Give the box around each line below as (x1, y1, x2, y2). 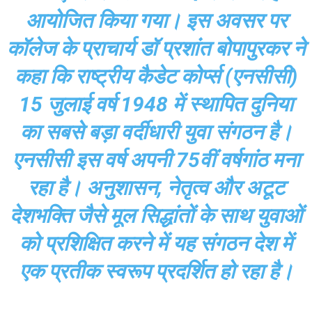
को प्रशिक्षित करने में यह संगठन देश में (19, 231, 292, 256)
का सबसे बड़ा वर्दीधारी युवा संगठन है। (19, 120, 292, 144)
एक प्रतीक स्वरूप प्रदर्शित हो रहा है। (19, 259, 293, 283)
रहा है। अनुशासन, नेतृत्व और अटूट (27, 175, 285, 200)
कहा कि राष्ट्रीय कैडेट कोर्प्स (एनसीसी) (15, 64, 297, 88)
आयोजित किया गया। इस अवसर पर (25, 8, 287, 33)
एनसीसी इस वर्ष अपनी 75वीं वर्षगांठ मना (12, 148, 300, 172)
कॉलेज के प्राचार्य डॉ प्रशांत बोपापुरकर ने (7, 36, 305, 61)
